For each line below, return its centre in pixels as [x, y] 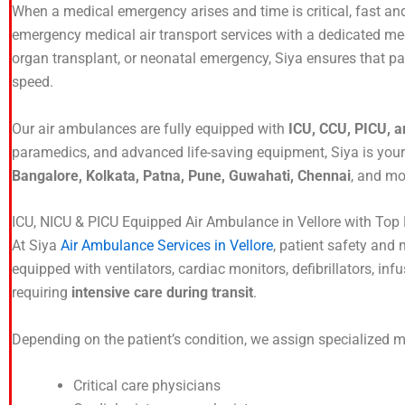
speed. [33, 82]
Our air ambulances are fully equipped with [150, 128]
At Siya [36, 246]
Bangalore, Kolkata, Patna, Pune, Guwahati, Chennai [181, 175]
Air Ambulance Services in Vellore [167, 246]
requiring [42, 293]
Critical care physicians [147, 386]
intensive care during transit [162, 293]
